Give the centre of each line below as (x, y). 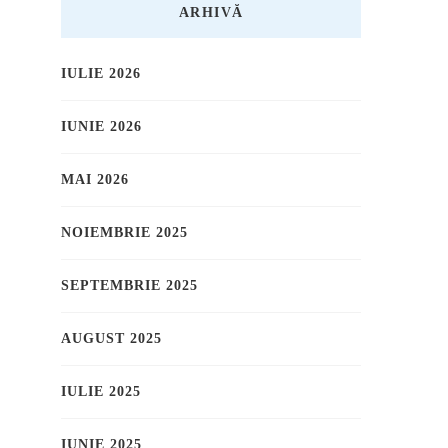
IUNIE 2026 (101, 127)
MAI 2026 (95, 180)
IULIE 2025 (101, 392)
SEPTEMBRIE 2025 (129, 286)
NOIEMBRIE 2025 (124, 233)
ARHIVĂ (211, 13)
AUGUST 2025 (111, 339)
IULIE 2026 (101, 74)
